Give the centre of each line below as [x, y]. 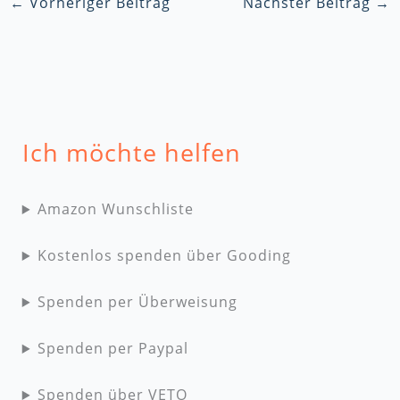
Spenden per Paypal [112, 349]
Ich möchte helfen [131, 153]
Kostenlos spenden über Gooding [164, 256]
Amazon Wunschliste [115, 209]
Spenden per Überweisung [137, 302]
